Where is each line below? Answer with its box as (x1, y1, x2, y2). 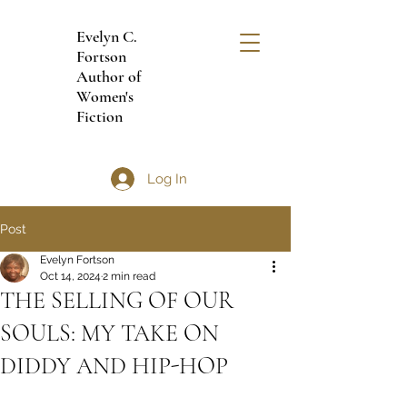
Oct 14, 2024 (40, 270, 101, 283)
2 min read (103, 270, 155, 283)
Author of (76, 66, 141, 86)
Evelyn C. (76, 26, 137, 46)
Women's (76, 86, 134, 106)
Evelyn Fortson (40, 253, 114, 266)
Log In (147, 170, 187, 187)
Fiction (76, 106, 123, 126)
